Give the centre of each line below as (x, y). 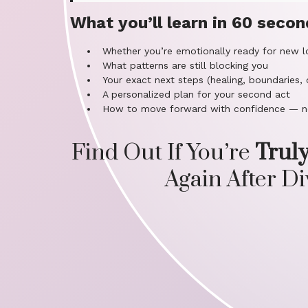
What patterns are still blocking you (185, 65)
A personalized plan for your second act (196, 94)
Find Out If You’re (163, 153)
